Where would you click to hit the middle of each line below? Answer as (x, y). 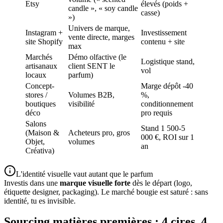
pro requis (157, 112)
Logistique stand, (168, 61)
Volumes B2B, (91, 95)
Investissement (164, 32)
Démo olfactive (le (97, 57)
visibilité (81, 104)
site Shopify (44, 41)
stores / (36, 95)
